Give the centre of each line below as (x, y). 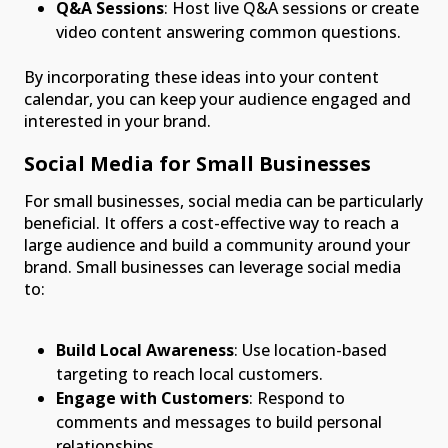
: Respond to (297, 398)
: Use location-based (310, 350)
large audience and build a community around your (217, 245)
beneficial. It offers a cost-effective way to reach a (211, 223)
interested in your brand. (117, 121)
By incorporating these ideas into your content (201, 77)
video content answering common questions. (228, 32)
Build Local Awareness (145, 350)
